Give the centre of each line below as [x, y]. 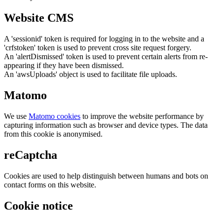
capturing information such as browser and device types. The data [106, 125]
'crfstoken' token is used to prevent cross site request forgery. [98, 48]
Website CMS [39, 18]
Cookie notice [38, 205]
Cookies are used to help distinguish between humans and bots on [106, 176]
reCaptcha [31, 155]
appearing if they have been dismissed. [64, 66]
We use [16, 116]
